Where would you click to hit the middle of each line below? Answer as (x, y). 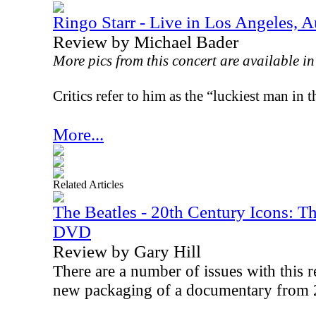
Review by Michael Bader (146, 42)
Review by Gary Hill (127, 251)
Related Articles (88, 184)
